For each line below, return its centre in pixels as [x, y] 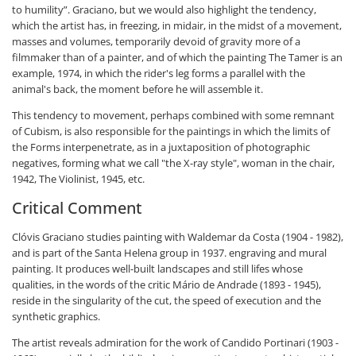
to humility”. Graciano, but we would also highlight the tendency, [164, 10]
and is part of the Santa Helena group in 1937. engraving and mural [169, 253]
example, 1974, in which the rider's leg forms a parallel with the [159, 74]
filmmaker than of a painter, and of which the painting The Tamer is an [177, 58]
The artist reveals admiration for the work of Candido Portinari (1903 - [175, 343]
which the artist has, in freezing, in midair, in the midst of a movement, [177, 26]
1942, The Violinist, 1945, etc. [78, 179]
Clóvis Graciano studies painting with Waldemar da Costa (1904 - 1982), [178, 237]
